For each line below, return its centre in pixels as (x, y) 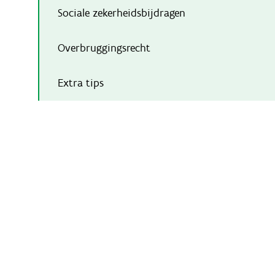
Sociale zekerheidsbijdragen (122, 13)
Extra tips (81, 83)
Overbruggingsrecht (104, 48)
